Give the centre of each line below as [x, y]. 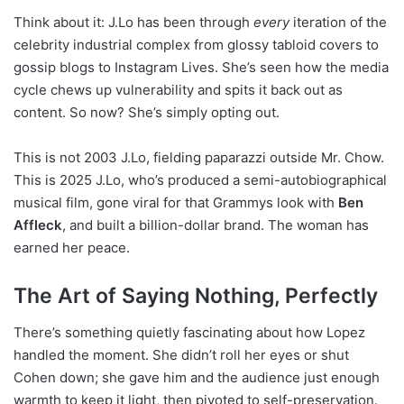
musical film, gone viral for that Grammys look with [176, 203]
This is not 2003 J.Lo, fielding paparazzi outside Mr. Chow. [199, 158]
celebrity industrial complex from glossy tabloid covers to [196, 45]
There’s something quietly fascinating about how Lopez [189, 332]
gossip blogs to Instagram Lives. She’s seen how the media [201, 68]
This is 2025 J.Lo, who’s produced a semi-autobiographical [200, 180]
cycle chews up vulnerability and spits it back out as [178, 90]
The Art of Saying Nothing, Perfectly [196, 296]
